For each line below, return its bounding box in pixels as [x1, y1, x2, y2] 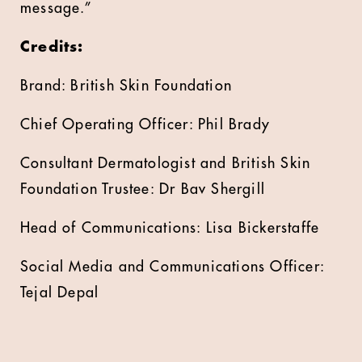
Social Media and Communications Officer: [20, 259, 325, 274]
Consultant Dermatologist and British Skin [20, 156, 311, 170]
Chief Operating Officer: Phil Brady [20, 117, 270, 132]
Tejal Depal [20, 285, 99, 300]
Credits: [20, 40, 84, 54]
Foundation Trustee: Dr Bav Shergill [20, 182, 266, 196]
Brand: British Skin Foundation [20, 78, 232, 93]
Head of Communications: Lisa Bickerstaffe [20, 221, 320, 235]
